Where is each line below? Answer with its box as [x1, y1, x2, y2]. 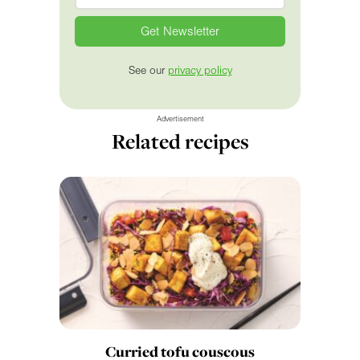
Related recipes [111, 126, 249, 155]
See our [128, 63, 168, 77]
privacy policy [167, 63, 232, 77]
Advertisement [156, 113, 204, 124]
